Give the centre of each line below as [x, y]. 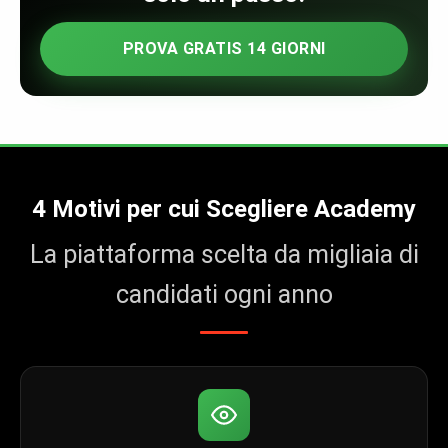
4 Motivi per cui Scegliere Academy [224, 209]
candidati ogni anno [224, 295]
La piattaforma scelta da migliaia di [224, 255]
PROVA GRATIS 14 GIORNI [224, 49]
